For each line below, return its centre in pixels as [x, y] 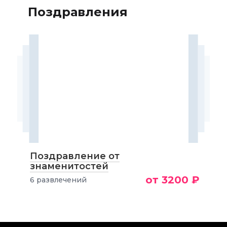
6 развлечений [58, 180]
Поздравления [78, 12]
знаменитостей [69, 166]
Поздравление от [74, 156]
